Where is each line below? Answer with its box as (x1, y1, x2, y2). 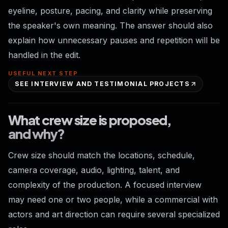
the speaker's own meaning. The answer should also (8, 20, 213, 31)
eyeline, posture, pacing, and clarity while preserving (8, 5, 212, 16)
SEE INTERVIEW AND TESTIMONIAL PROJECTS (14, 79, 190, 88)
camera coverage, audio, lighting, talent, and (8, 165, 180, 176)
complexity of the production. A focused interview (8, 180, 202, 190)
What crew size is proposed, (8, 111, 172, 129)
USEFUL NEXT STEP (8, 69, 78, 77)
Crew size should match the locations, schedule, (8, 150, 195, 161)
